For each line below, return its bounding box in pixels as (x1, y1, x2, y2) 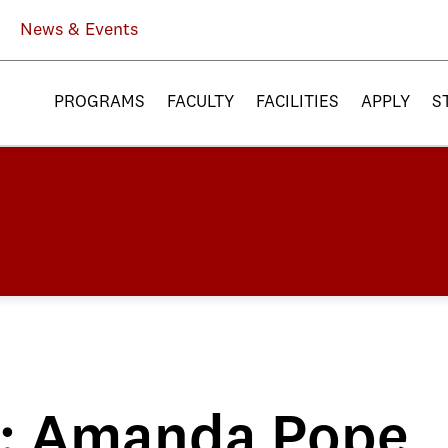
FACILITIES (256, 94, 339, 111)
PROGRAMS (54, 94, 145, 111)
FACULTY (167, 94, 234, 111)
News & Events (20, 21, 138, 39)
